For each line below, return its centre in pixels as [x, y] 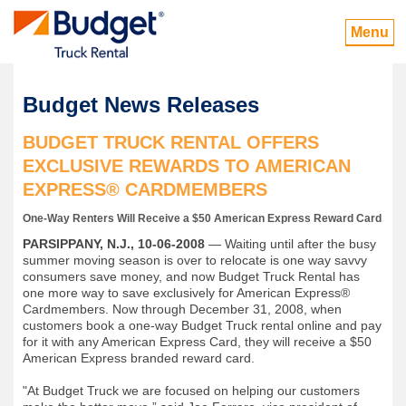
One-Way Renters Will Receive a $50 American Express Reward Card [202, 218]
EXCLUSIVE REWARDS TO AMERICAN [187, 166]
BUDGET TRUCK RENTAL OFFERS [171, 142]
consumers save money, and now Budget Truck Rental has [191, 276]
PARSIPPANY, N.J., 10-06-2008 [114, 244]
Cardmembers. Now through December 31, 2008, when [182, 309]
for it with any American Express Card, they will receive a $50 [197, 342]
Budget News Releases [141, 105]
